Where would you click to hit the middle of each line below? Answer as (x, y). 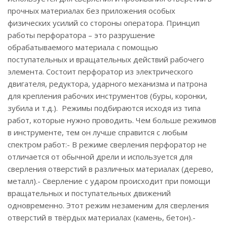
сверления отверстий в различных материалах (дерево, (110, 169)
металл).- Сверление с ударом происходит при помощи (109, 181)
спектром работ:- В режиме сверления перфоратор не (107, 144)
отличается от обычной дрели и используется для (100, 157)
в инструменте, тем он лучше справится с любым (98, 132)
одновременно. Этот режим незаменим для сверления (108, 205)
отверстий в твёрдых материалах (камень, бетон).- (102, 217)
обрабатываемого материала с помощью (83, 47)
